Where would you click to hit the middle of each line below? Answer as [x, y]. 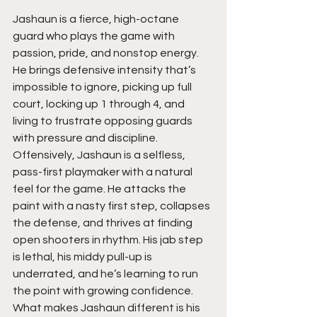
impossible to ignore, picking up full [103, 87]
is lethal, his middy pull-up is [83, 257]
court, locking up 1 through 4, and [100, 104]
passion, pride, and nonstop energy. [107, 53]
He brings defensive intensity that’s [105, 70]
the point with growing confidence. [104, 291]
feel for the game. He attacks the [100, 189]
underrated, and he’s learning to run [106, 274]
